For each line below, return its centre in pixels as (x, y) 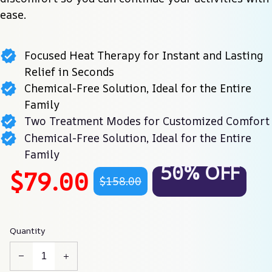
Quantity (28, 230)
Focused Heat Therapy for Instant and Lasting (143, 55)
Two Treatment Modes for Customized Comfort (147, 121)
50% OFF (199, 172)
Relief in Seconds (69, 71)
